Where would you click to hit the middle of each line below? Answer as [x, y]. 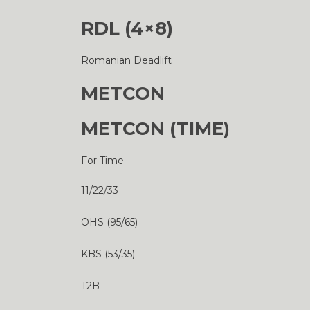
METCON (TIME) [155, 129]
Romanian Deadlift [126, 60]
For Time [102, 161]
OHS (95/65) [109, 222]
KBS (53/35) [108, 254]
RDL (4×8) [127, 28]
